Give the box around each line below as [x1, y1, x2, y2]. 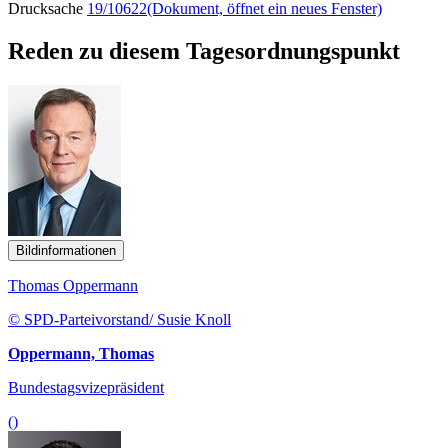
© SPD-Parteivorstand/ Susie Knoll [8, 310, 231, 328]
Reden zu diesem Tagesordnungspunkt [8, 37, 400, 64]
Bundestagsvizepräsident [8, 378, 164, 396]
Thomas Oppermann [8, 276, 138, 294]
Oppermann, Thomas [8, 344, 154, 362]
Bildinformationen [16, 242, 116, 258]
